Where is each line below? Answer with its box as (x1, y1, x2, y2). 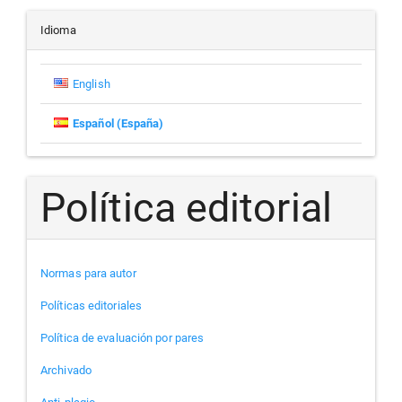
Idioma (40, 22, 76, 37)
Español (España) (73, 116, 164, 130)
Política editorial (40, 183, 332, 232)
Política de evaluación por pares (40, 331, 205, 345)
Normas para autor (40, 267, 136, 281)
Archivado (40, 363, 92, 378)
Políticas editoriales (40, 299, 143, 313)
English (73, 76, 110, 91)
